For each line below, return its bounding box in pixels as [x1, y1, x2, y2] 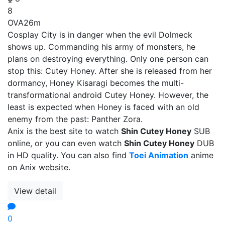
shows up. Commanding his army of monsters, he [8, 41, 195, 52]
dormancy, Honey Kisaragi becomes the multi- [8, 77, 184, 88]
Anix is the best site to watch [8, 126, 121, 136]
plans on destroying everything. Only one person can [8, 53, 208, 64]
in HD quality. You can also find [8, 150, 129, 160]
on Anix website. [8, 162, 70, 172]
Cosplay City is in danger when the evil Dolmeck [8, 29, 192, 40]
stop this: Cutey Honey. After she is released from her [8, 65, 212, 76]
